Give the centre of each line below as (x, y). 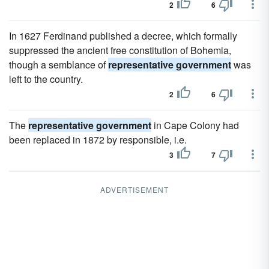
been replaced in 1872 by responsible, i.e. (98, 140)
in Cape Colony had (195, 125)
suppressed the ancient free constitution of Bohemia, (120, 50)
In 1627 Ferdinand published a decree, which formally (123, 36)
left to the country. (46, 79)
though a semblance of (59, 65)
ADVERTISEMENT (134, 189)
